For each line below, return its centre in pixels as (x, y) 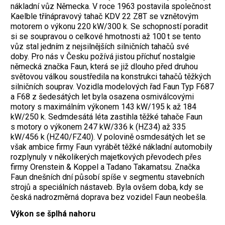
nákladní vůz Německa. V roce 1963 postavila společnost (111, 6)
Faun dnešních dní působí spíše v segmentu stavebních (107, 177)
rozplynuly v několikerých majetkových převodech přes (106, 157)
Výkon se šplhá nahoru (53, 213)
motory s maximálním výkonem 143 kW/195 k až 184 (103, 106)
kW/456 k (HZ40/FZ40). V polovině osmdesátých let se (108, 137)
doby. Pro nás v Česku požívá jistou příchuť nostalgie (103, 56)
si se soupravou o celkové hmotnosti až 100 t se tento (106, 36)
